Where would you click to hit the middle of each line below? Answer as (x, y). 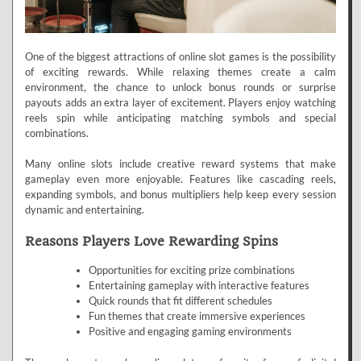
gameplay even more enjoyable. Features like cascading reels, (180, 178)
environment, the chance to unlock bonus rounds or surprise (180, 87)
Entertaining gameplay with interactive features (199, 286)
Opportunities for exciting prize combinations (191, 270)
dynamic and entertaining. (85, 209)
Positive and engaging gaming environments (190, 332)
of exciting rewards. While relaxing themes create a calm (180, 71)
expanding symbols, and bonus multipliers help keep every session (180, 194)
